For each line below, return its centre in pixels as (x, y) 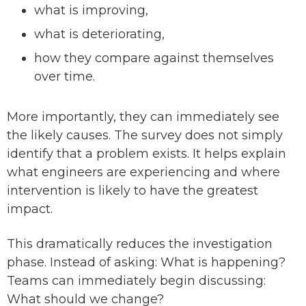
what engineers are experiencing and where (143, 172)
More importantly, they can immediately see (143, 117)
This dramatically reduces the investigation (140, 244)
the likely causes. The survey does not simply (145, 136)
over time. (65, 77)
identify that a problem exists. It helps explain (147, 154)
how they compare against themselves (154, 58)
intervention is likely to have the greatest (133, 191)
